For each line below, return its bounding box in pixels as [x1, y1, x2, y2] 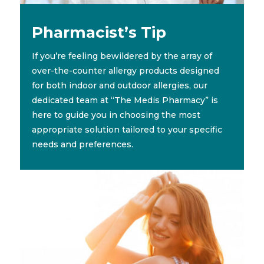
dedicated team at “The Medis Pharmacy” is [31, 95, 218, 106]
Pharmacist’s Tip [31, 23, 166, 42]
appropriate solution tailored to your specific [31, 124, 222, 136]
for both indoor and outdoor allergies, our [31, 80, 207, 91]
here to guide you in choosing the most [31, 110, 200, 121]
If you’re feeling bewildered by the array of [31, 51, 212, 62]
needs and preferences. [31, 139, 133, 150]
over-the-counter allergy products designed [31, 65, 219, 77]
